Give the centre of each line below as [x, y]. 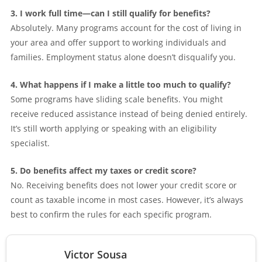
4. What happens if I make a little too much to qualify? [121, 84]
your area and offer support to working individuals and [118, 42]
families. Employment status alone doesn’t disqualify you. [123, 57]
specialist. [30, 143]
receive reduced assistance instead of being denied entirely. [129, 113]
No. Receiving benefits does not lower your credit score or [124, 185]
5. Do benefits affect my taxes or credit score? [104, 170]
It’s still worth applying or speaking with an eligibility [113, 128]
